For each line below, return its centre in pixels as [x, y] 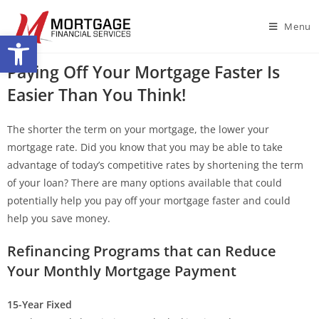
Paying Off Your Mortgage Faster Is [143, 72]
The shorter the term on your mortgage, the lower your [138, 129]
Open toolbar [77, 42]
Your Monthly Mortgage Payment [122, 271]
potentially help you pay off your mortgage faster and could [149, 200]
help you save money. [59, 218]
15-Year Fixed [40, 304]
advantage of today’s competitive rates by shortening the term [155, 165]
